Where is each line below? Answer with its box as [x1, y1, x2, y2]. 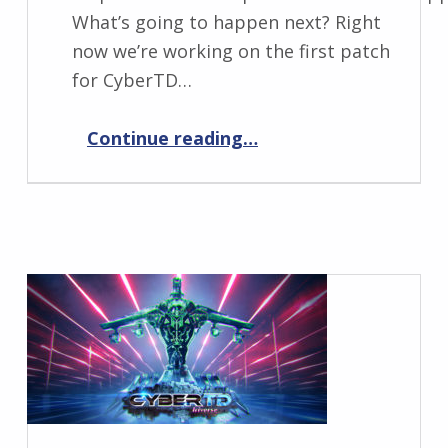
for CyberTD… [71, 67, 192, 92]
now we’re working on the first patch [71, 38, 390, 63]
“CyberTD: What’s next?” [241, 112, 300, 137]
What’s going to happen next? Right [71, 9, 381, 34]
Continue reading [86, 125, 243, 150]
